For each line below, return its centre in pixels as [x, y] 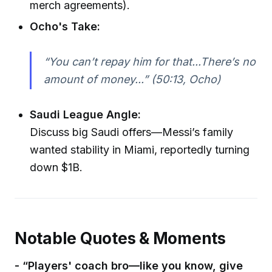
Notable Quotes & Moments [120, 238]
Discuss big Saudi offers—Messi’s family [132, 132]
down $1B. [56, 167]
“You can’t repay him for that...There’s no [149, 62]
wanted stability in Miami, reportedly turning [140, 149]
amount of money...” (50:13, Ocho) [132, 80]
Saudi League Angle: [86, 114]
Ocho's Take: [65, 27]
